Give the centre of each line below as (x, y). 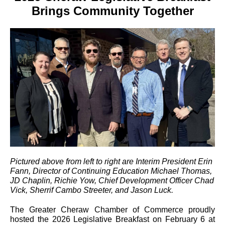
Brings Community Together (113, 11)
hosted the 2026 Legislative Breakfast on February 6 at (113, 219)
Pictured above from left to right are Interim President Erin (111, 161)
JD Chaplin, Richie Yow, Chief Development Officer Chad (112, 181)
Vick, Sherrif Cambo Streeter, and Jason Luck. (92, 190)
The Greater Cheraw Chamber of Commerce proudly (113, 210)
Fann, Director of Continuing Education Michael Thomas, (111, 171)
